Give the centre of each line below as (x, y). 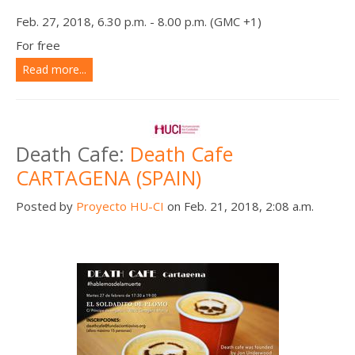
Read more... (54, 69)
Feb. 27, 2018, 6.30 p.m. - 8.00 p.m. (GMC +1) (139, 21)
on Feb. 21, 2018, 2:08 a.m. (239, 206)
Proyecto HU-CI (120, 206)
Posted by (46, 206)
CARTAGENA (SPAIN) (109, 177)
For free (38, 45)
